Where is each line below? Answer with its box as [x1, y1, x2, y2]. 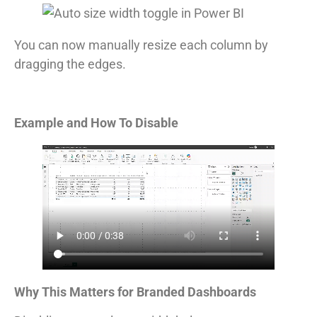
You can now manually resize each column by [14, 37, 268, 52]
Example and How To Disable [14, 115, 178, 130]
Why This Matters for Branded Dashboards [14, 284, 256, 299]
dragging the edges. [14, 56, 126, 71]
